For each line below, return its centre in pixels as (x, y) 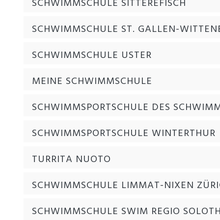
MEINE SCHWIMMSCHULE (92, 81)
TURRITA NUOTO (71, 159)
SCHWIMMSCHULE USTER (92, 55)
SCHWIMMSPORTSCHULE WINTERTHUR (124, 133)
